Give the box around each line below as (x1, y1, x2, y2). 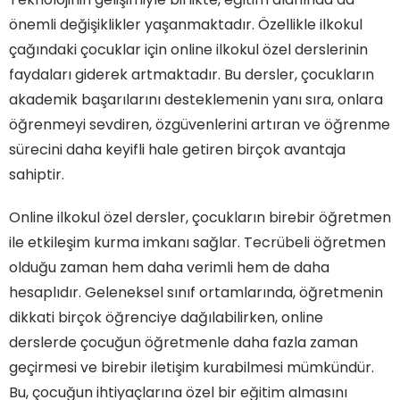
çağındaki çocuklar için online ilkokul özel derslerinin (9, 38, 368, 60)
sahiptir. (9, 163, 64, 185)
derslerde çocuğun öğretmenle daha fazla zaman (9, 331, 358, 353)
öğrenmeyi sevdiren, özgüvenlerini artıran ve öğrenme (9, 113, 390, 135)
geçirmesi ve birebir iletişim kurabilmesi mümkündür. (9, 356, 374, 378)
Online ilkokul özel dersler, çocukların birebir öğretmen (9, 206, 391, 228)
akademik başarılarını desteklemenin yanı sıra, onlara (9, 88, 383, 110)
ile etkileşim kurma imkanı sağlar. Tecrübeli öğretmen (9, 231, 386, 253)
